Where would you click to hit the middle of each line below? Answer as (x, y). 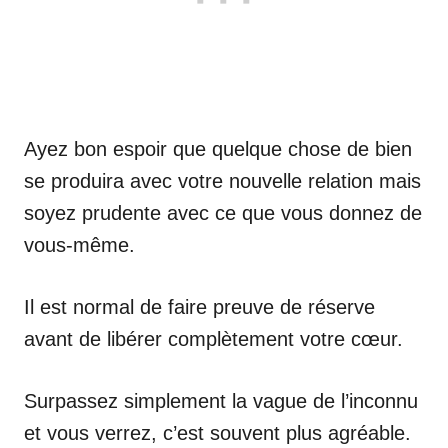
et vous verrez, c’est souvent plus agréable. (217, 433)
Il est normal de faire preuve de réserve (199, 307)
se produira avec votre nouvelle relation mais (222, 181)
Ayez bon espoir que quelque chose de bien (218, 149)
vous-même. (79, 245)
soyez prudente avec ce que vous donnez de (223, 213)
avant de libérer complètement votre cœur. (213, 339)
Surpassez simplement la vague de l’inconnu (221, 401)
